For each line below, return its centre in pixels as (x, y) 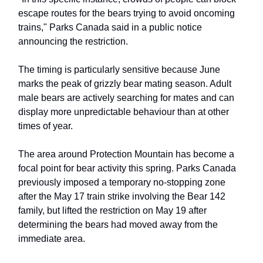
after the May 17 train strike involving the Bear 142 (122, 197)
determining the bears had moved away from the (118, 225)
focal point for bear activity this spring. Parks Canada (127, 168)
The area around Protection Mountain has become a (126, 154)
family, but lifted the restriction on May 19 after (112, 211)
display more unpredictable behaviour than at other (124, 112)
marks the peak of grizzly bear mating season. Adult (125, 84)
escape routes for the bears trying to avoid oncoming (127, 14)
